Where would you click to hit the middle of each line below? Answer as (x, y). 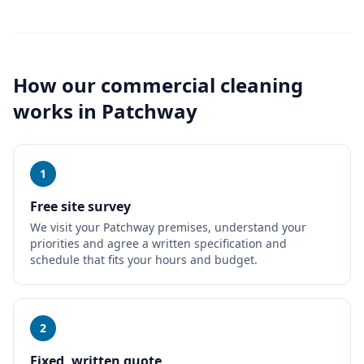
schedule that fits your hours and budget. (144, 260)
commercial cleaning (202, 85)
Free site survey (80, 206)
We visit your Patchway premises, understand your (168, 227)
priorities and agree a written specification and (158, 243)
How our (57, 85)
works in (57, 111)
